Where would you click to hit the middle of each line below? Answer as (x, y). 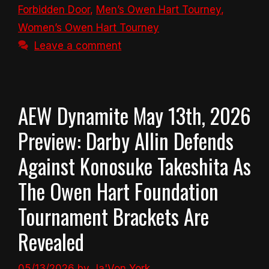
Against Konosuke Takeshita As (134, 166)
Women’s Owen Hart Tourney (89, 28)
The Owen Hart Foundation (118, 191)
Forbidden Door (54, 10)
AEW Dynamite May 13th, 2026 (134, 116)
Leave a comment (78, 46)
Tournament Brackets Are (113, 216)
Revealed (51, 242)
